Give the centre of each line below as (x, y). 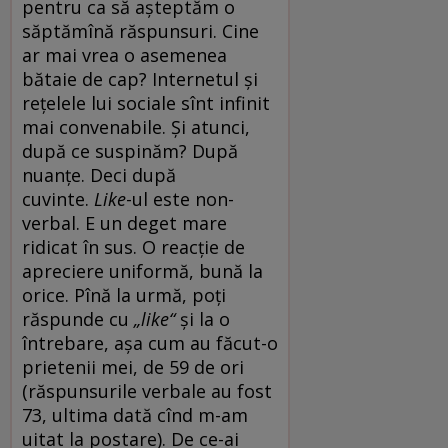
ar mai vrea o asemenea (124, 54)
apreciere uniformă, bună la (142, 270)
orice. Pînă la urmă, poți (124, 294)
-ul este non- (180, 198)
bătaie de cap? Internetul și (140, 78)
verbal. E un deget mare (124, 222)
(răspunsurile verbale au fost (147, 390)
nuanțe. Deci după (99, 174)
